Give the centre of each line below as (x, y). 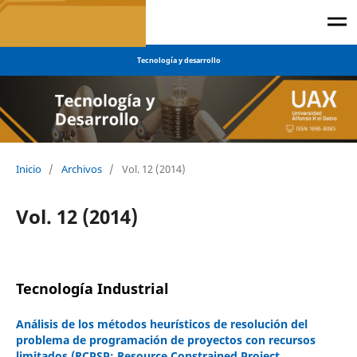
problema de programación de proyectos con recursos (165, 339)
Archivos (81, 169)
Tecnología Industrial (92, 288)
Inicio (28, 169)
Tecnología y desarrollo (178, 60)
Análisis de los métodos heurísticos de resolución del (161, 324)
